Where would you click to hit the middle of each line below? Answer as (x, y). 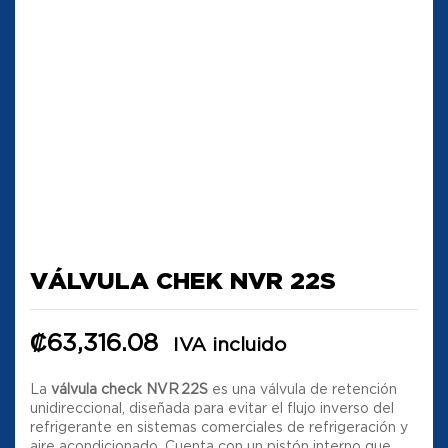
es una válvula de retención (302, 389)
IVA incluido (230, 344)
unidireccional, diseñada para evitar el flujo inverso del (212, 408)
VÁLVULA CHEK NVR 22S (183, 281)
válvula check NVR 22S (129, 389)
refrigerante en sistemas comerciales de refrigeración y (219, 427)
